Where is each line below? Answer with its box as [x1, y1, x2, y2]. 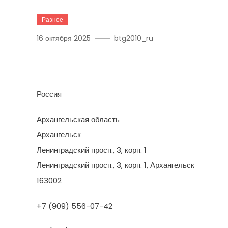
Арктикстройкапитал [37, 53, 198, 71]
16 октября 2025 [37, 33, 91, 43]
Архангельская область [37, 114, 120, 125]
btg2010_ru [114, 33, 153, 43]
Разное [42, 15, 63, 24]
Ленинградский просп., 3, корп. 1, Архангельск [37, 160, 194, 170]
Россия [37, 89, 62, 99]
